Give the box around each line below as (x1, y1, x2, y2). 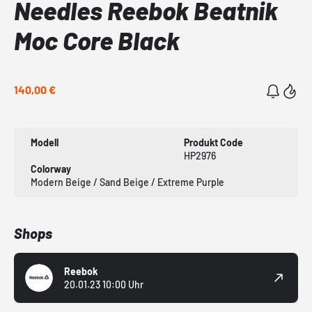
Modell (31, 136, 58, 149)
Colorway (31, 163, 71, 175)
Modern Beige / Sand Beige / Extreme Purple (31, 176, 224, 189)
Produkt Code (183, 136, 243, 149)
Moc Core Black (14, 25, 180, 56)
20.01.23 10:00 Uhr (64, 279, 143, 291)
